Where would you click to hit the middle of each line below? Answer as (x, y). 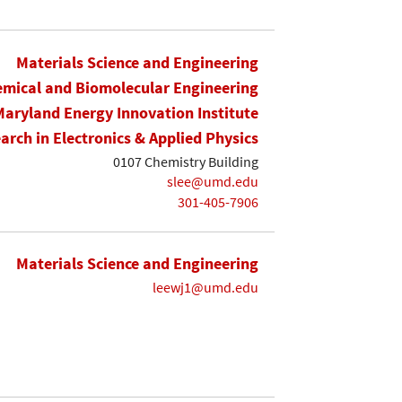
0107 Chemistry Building (186, 161)
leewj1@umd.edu (205, 288)
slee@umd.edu (213, 182)
